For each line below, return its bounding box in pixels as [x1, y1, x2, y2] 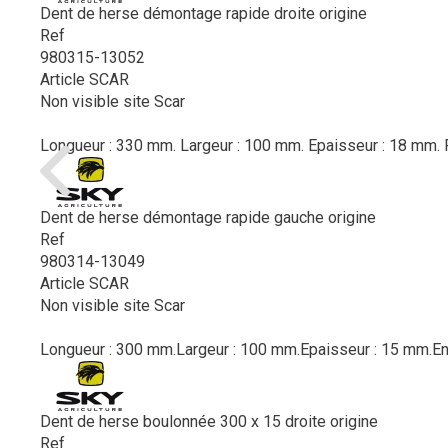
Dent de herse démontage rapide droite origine [40, 4, 367, 23]
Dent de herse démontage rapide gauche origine [40, 208, 376, 227]
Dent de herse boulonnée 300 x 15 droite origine [40, 412, 378, 431]
